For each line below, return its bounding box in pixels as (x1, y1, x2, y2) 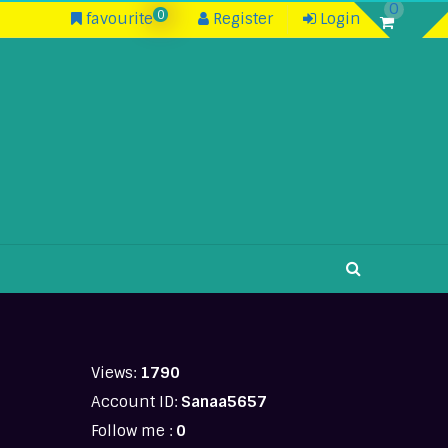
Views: (90, 362, 140, 383)
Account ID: (90, 391, 181, 412)
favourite (81, 9, 153, 29)
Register (208, 9, 273, 29)
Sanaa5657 (180, 391, 267, 412)
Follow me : (90, 420, 176, 441)
